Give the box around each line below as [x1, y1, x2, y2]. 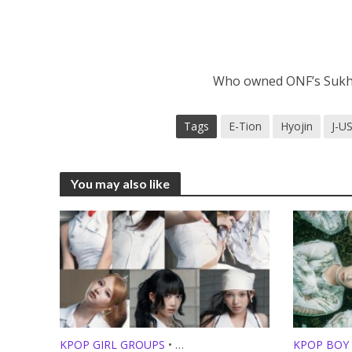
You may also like [70, 175, 170, 191]
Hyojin [280, 118, 313, 134]
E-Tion [229, 118, 262, 134]
